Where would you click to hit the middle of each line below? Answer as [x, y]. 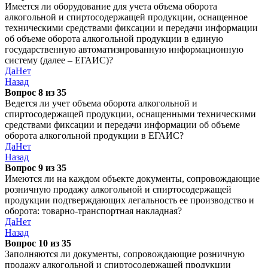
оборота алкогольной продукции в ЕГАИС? [94, 135]
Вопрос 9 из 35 [36, 168]
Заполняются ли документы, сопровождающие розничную [125, 254]
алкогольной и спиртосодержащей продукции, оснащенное [126, 17]
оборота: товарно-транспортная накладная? [93, 211]
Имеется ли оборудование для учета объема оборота [111, 6]
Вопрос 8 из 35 [36, 92]
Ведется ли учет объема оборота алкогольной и [101, 103]
